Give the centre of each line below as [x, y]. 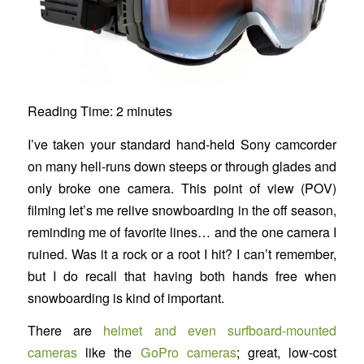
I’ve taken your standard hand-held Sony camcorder [182, 144]
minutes [149, 110]
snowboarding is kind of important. [126, 297]
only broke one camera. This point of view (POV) [182, 188]
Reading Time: [71, 110]
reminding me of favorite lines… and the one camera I [182, 232]
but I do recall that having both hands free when [182, 275]
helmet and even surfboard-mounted [220, 331]
